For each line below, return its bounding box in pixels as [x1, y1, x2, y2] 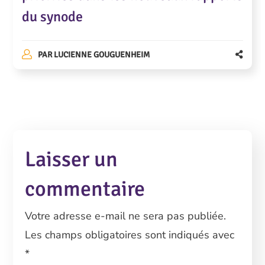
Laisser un [25, 146, 118, 173]
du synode [22, 8, 83, 26]
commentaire [25, 176, 146, 203]
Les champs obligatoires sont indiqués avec [25, 228, 235, 243]
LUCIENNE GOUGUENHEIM [53, 50, 150, 60]
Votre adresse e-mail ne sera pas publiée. [25, 209, 227, 224]
